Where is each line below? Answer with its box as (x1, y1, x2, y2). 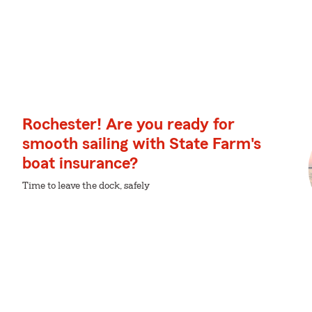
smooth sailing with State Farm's (22, 136, 261, 153)
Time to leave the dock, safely (22, 181, 150, 191)
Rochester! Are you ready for (22, 116, 235, 133)
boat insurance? (22, 155, 138, 172)
